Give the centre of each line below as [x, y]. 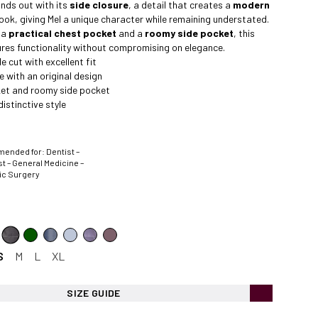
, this [244, 33]
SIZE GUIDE [94, 293]
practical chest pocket [62, 33]
